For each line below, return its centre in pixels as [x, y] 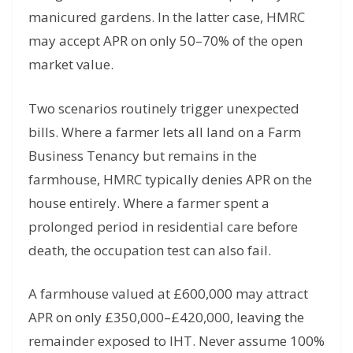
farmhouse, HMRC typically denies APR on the [170, 179]
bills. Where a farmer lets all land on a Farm [165, 132]
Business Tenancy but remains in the [143, 155]
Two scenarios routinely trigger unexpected [164, 108]
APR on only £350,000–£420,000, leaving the [166, 318]
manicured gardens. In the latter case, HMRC [167, 17]
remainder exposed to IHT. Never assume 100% [176, 341]
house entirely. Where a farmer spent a [149, 203]
